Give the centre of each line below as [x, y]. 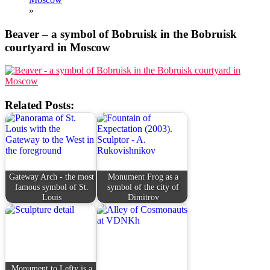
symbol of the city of [143, 187]
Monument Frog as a [143, 176]
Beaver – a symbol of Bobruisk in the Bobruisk [121, 34]
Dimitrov [143, 197]
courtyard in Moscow [58, 47]
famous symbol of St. [52, 187]
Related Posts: [39, 105]
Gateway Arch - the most [52, 176]
